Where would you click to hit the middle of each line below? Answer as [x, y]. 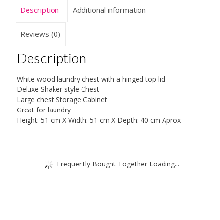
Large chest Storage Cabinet [62, 99]
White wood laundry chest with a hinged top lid [91, 79]
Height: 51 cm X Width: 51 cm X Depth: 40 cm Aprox [98, 120]
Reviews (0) [40, 34]
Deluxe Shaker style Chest [58, 89]
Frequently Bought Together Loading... [118, 164]
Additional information [109, 10]
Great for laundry [43, 110]
